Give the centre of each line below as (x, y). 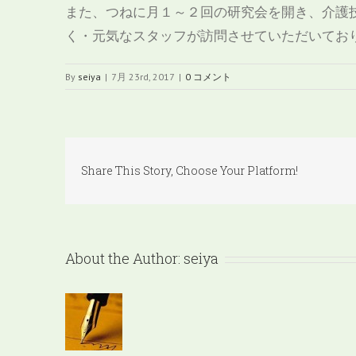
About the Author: (124, 258)
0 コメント (208, 77)
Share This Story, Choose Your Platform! (190, 170)
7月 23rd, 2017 (143, 77)
